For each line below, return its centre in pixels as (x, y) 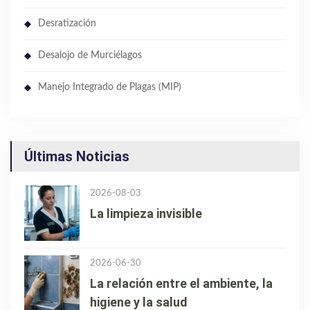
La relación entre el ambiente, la (181, 284)
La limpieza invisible (146, 214)
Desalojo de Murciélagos (90, 56)
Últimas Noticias (77, 157)
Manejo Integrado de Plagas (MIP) (110, 88)
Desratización (67, 24)
